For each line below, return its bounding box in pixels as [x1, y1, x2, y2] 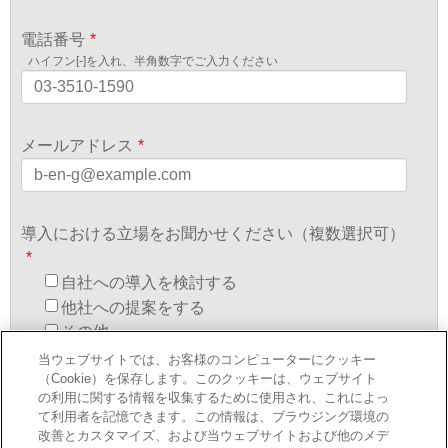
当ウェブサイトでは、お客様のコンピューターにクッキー [38, 352, 377, 367]
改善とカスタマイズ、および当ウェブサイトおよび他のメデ [38, 428, 390, 443]
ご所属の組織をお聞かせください [21, 377, 261, 395]
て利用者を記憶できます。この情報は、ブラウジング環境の [38, 409, 390, 424]
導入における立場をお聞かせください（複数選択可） [21, 225, 405, 243]
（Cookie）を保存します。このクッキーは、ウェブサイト [38, 371, 378, 386]
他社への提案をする [61, 298, 205, 316]
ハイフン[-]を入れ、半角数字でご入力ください [28, 54, 278, 69]
